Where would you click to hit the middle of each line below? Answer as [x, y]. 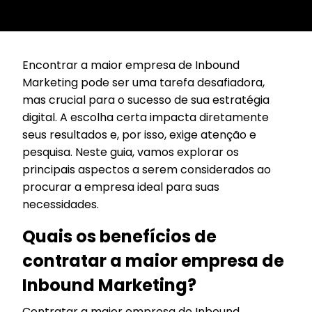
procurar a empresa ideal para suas [121, 187]
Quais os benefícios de [119, 236]
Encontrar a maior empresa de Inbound [131, 65]
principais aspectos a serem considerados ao [147, 169]
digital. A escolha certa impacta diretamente [146, 117]
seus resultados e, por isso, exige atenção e [139, 134]
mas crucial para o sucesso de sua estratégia [146, 100]
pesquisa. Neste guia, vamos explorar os [131, 152]
